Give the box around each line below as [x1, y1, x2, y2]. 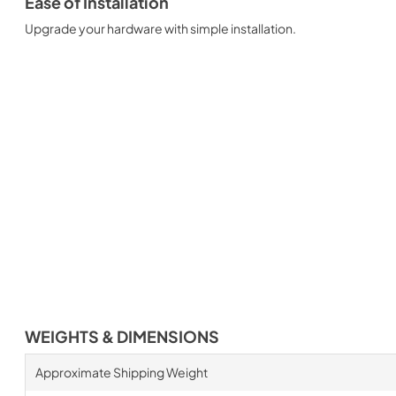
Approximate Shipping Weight [34, 364, 208, 380]
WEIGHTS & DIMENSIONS [25, 327, 219, 346]
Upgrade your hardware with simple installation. [25, 19, 296, 36]
